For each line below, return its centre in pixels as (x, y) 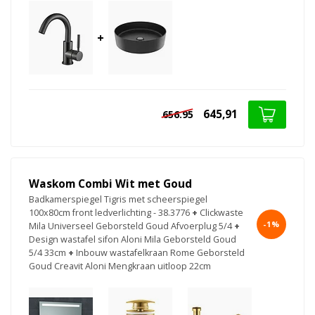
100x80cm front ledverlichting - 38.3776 (109, 213)
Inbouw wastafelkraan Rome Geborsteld (160, 253)
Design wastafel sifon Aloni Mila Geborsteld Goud (133, 240)
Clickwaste (221, 213)
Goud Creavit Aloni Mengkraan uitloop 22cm (120, 266)
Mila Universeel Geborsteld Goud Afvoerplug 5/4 (130, 226)
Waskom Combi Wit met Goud (110, 184)
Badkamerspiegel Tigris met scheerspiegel (118, 200)
